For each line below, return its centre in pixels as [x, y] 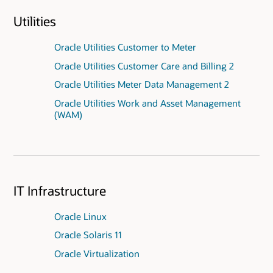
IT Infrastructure [60, 190]
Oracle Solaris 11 [88, 235]
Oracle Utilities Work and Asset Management [147, 103]
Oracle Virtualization [97, 254]
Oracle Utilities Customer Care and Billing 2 [144, 66]
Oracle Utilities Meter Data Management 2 [141, 84]
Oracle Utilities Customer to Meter [125, 47]
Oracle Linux [80, 216]
